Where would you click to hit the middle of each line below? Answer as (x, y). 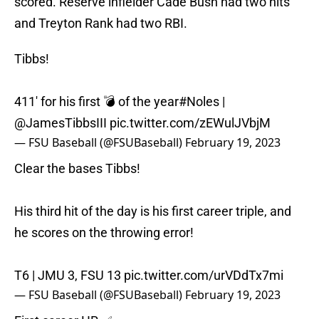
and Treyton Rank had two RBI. (101, 23)
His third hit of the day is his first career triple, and (153, 211)
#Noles (199, 102)
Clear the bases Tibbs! (77, 169)
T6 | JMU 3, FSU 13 (69, 276)
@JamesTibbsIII (61, 123)
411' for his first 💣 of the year (96, 102)
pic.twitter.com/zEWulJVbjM (190, 123)
